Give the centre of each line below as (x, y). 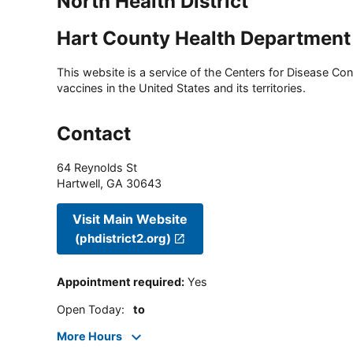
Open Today (89, 309)
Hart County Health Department (204, 39)
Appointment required (119, 282)
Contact (94, 134)
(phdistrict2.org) (123, 238)
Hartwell (78, 184)
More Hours (89, 336)
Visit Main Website (130, 219)
